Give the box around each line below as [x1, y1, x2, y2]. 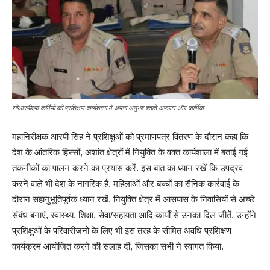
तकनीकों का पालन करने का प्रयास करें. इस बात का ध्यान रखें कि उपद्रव [12, 163, 243, 174]
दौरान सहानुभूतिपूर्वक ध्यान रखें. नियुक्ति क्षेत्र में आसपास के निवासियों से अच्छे [12, 194, 255, 205]
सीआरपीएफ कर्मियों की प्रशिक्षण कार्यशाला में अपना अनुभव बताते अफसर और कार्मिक [12, 104, 204, 112]
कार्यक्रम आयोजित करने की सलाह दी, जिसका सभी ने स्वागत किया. [12, 241, 224, 252]
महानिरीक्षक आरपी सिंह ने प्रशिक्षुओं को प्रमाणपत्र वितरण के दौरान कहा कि [12, 131, 248, 142]
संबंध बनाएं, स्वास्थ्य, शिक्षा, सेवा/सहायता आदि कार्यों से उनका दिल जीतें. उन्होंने [12, 210, 256, 221]
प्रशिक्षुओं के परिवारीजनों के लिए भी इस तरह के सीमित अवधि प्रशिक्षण [12, 225, 231, 236]
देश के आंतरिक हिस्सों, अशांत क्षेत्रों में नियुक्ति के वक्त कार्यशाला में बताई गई [12, 147, 248, 158]
